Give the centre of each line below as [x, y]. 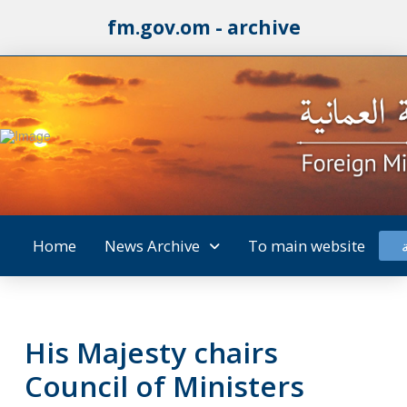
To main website [306, 245]
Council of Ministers [164, 386]
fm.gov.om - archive [203, 27]
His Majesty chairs [151, 352]
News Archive [152, 245]
